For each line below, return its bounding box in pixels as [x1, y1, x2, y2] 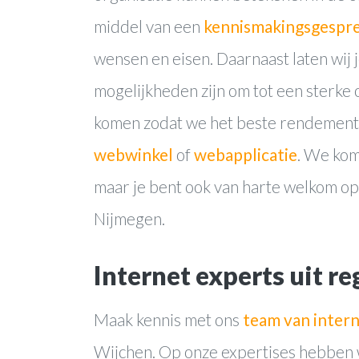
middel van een [94, 15, 204, 36]
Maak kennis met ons [94, 309, 243, 329]
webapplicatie [194, 143, 297, 164]
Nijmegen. [94, 208, 165, 228]
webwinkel [94, 143, 173, 164]
